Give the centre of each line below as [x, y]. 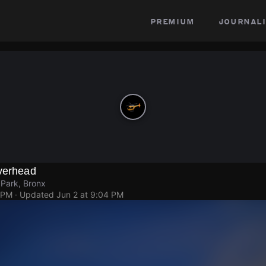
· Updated [34, 194]
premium [172, 21]
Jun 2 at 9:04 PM [90, 194]
